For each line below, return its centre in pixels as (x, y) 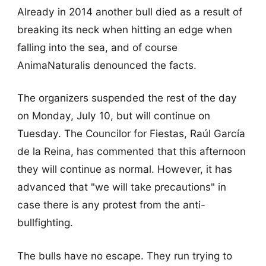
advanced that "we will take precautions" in (121, 187)
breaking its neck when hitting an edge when (124, 30)
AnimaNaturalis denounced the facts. (107, 65)
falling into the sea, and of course (97, 47)
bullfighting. (45, 223)
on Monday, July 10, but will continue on (113, 116)
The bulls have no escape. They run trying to (124, 255)
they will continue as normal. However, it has (124, 169)
